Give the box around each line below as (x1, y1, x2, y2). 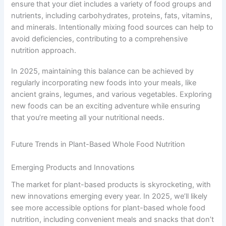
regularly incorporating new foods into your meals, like (11, 78, 197, 87)
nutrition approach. (11, 46, 77, 55)
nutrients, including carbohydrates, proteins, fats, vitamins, (11, 11, 213, 21)
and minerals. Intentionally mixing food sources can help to (11, 23, 214, 32)
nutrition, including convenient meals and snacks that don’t (11, 215, 214, 224)
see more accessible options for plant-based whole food (11, 203, 206, 213)
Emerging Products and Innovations (11, 162, 135, 172)
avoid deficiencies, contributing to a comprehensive (11, 34, 188, 44)
